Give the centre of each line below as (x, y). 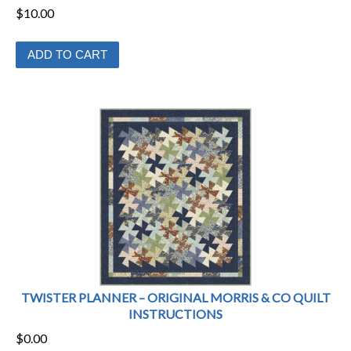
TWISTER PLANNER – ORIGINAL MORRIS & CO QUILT (175, 297)
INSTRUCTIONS (175, 313)
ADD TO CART (67, 55)
